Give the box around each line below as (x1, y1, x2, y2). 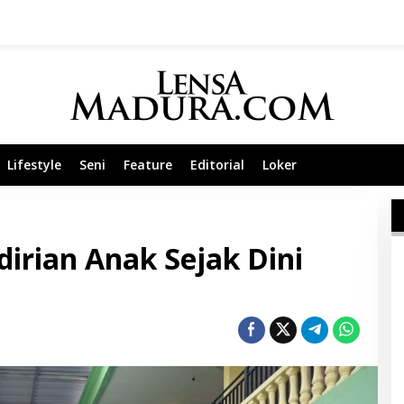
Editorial (190, 156, 244, 173)
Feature (124, 156, 172, 173)
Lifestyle (7, 156, 61, 173)
